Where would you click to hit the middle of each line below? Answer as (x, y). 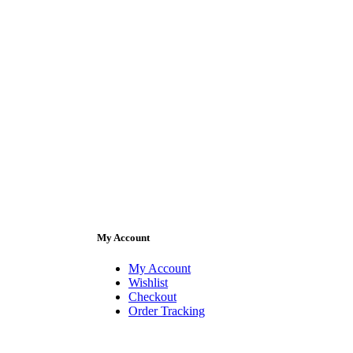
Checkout (152, 296)
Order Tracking (167, 310)
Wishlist (148, 282)
